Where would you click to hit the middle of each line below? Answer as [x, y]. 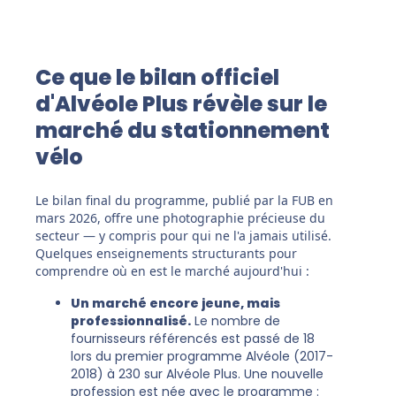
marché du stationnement [183, 131]
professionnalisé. [131, 321]
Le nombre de [236, 321]
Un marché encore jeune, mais [175, 304]
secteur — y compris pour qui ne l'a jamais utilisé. [183, 236]
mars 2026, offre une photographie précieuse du [180, 218]
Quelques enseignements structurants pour [166, 254]
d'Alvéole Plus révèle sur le [181, 104]
